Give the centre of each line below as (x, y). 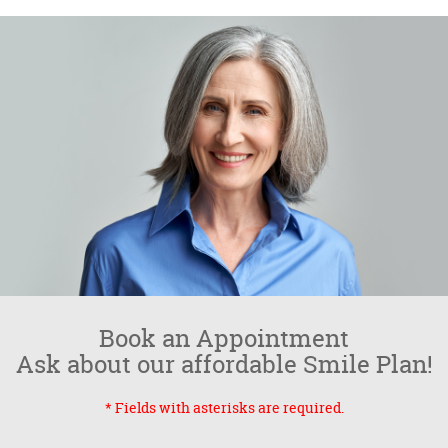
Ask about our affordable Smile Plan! (224, 364)
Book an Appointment (224, 338)
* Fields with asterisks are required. (224, 407)
